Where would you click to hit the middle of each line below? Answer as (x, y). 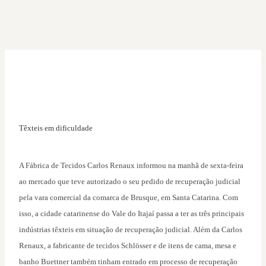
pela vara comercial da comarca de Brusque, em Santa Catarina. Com (129, 198)
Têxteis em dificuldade (56, 128)
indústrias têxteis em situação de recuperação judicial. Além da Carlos (131, 230)
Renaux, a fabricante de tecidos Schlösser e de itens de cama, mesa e (128, 246)
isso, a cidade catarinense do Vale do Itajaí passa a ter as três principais (132, 214)
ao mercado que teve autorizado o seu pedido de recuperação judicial (130, 182)
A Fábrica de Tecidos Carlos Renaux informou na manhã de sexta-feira (131, 166)
